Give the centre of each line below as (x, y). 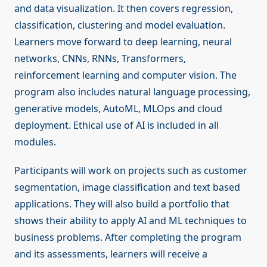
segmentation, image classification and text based (127, 187)
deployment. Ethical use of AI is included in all (117, 125)
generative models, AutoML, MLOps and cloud (118, 109)
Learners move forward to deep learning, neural (123, 42)
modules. (35, 142)
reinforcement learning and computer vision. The (125, 75)
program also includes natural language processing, (132, 92)
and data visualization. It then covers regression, (124, 9)
